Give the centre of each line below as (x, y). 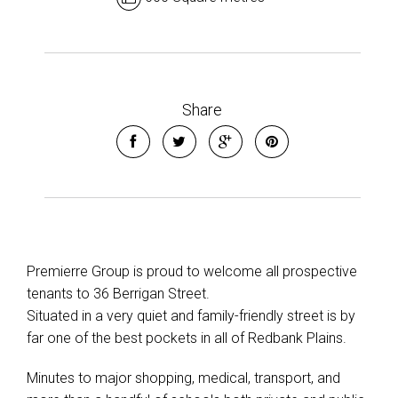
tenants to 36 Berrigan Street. (118, 294)
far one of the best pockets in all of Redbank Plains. (187, 338)
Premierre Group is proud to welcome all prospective (192, 271)
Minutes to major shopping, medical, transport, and (183, 378)
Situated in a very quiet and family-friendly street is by (191, 316)
